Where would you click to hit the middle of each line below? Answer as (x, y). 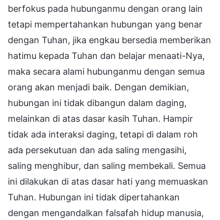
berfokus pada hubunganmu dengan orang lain (105, 8)
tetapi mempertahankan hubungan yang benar (105, 24)
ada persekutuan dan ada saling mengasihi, (97, 150)
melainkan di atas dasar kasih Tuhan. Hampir (100, 118)
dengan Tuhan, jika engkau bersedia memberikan (110, 40)
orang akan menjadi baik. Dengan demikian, (98, 87)
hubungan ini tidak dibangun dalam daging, (97, 103)
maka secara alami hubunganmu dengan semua (106, 71)
